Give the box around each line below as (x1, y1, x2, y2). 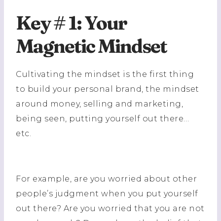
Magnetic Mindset (16, 35, 167, 58)
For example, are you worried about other (16, 174, 197, 184)
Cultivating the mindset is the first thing (16, 70, 194, 79)
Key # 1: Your (16, 11, 127, 35)
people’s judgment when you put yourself (16, 189, 198, 198)
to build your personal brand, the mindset (16, 84, 199, 94)
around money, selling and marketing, (16, 99, 183, 109)
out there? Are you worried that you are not (16, 204, 205, 213)
